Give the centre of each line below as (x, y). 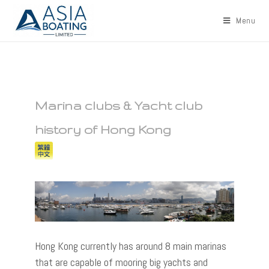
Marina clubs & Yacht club (119, 105)
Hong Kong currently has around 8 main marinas (131, 246)
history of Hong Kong (112, 129)
